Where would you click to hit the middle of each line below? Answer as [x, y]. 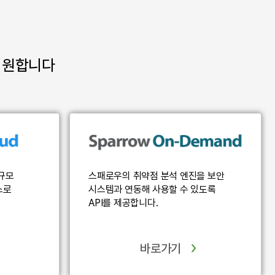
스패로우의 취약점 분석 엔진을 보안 [157, 176]
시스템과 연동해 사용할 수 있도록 [152, 190]
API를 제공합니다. [123, 203]
